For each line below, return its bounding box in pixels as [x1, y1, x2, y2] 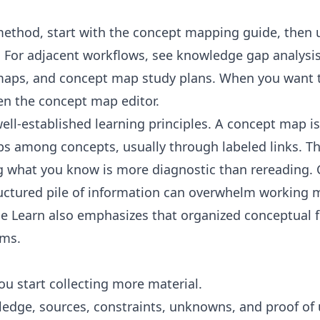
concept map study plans [59, 69, 212, 86]
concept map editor [39, 92, 156, 109]
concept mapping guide [133, 24, 277, 41]
